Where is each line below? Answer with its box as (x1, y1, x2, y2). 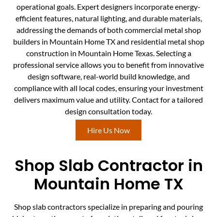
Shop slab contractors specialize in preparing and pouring (14, 201, 203, 211)
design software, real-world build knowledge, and (27, 72, 190, 81)
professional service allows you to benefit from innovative (13, 60, 204, 70)
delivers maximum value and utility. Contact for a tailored (14, 95, 203, 105)
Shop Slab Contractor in (14, 154, 203, 176)
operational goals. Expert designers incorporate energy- (16, 2, 201, 12)
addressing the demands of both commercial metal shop (16, 25, 201, 35)
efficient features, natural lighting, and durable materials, (15, 14, 202, 23)
